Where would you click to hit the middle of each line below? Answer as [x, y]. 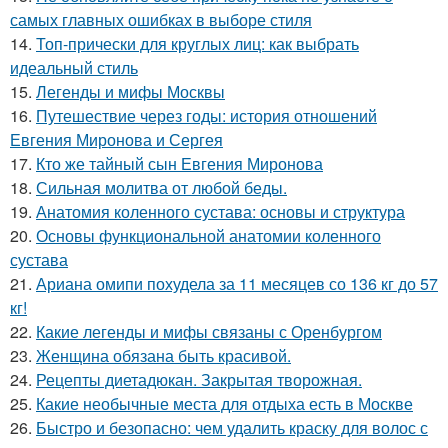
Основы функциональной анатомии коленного [208, 235]
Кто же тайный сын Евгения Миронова [179, 163]
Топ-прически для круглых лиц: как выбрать [197, 43]
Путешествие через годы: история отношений [206, 115]
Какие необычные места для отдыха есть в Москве [224, 403]
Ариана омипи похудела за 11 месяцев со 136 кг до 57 [237, 283]
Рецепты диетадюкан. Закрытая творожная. [199, 379]
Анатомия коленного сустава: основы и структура [220, 211]
